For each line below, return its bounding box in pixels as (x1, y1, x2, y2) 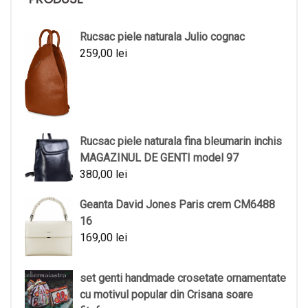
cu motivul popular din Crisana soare (80, 288, 253, 302)
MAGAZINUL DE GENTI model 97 (80, 151, 239, 164)
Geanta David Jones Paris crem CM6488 (80, 197, 275, 211)
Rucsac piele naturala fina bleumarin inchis (80, 134, 282, 148)
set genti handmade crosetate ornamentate (80, 272, 286, 285)
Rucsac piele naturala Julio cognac (80, 30, 245, 43)
